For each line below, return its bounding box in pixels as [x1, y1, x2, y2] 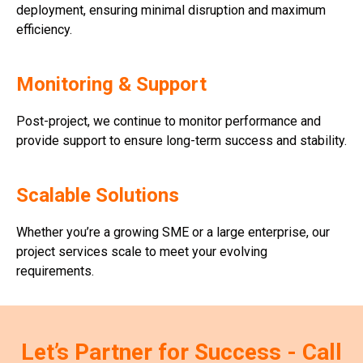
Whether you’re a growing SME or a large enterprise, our [16, 224, 330, 240]
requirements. [16, 263, 94, 279]
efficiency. [16, 21, 72, 37]
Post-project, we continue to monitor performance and [16, 113, 321, 129]
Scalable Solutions [16, 183, 179, 207]
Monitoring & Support [16, 72, 207, 96]
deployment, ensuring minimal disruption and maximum [16, 2, 326, 18]
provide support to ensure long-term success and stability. [16, 132, 347, 148]
